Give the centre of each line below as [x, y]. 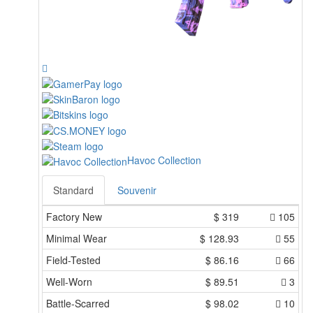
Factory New [74, 217]
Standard [73, 190]
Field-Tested [73, 260]
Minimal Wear [77, 239]
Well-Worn [69, 282]
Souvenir [137, 190]
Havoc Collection [164, 160]
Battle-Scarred [78, 304]
